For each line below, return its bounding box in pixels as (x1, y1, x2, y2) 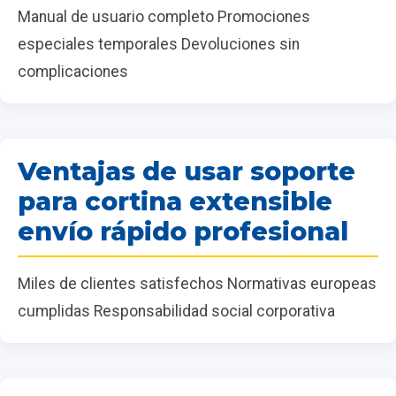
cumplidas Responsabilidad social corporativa (18, 301, 335, 320)
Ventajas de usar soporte (18, 155, 355, 187)
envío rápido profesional (18, 215, 348, 247)
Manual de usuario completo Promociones (18, 7, 310, 26)
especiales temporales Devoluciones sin (18, 34, 300, 53)
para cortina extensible (18, 185, 332, 217)
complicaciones (18, 62, 128, 80)
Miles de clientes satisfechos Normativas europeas (18, 274, 377, 293)
